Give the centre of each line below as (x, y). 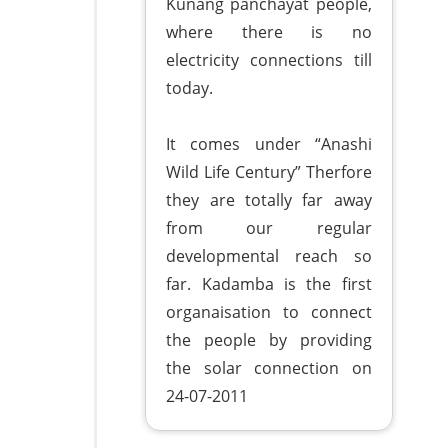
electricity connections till (269, 59)
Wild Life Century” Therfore (269, 171)
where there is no (269, 31)
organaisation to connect (269, 311)
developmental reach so (269, 255)
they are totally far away (269, 199)
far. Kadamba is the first (269, 283)
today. (190, 87)
